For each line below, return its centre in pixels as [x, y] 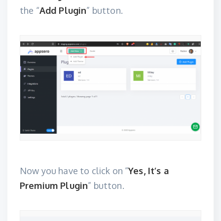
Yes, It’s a [148, 171]
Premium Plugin [54, 185]
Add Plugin [63, 10]
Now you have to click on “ [74, 171]
